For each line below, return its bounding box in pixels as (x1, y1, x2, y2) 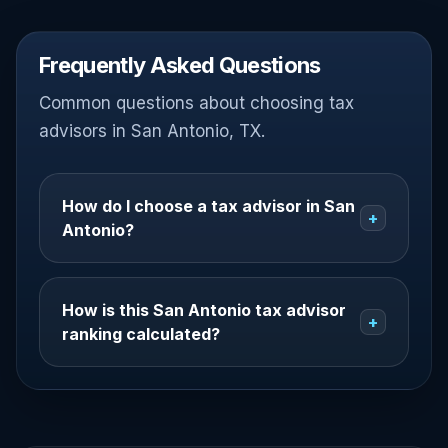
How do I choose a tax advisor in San (62, 196, 355, 216)
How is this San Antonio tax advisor (62, 300, 346, 320)
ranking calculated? (62, 324, 220, 344)
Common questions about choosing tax (39, 93, 354, 113)
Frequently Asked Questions (39, 52, 321, 78)
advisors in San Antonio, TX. (39, 121, 265, 141)
